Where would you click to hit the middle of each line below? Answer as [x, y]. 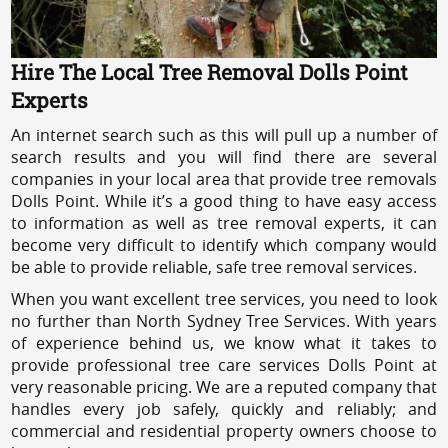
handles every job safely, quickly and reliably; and [224, 408]
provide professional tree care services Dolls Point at [224, 364]
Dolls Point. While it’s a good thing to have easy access [224, 200]
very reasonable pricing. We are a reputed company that [224, 386]
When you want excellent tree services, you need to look [224, 298]
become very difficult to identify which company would [224, 244]
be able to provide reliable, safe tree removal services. [214, 266]
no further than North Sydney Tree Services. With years [224, 320]
